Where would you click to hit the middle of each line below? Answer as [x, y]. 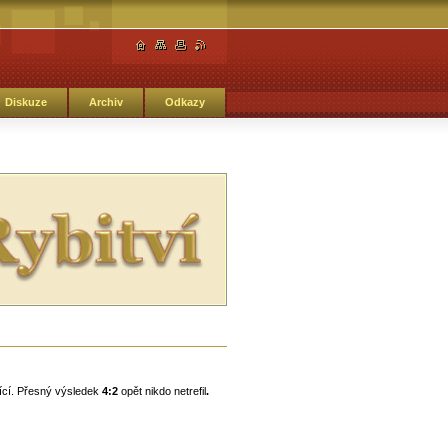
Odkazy [184, 102]
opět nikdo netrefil [161, 391]
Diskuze [25, 102]
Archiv [105, 102]
